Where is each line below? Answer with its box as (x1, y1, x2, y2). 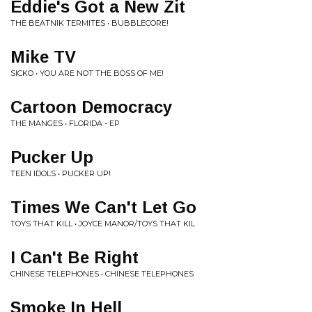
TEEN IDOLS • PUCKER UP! (10, 169, 111, 178)
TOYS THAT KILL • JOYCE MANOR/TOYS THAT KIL (10, 219, 195, 228)
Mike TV (10, 47, 76, 66)
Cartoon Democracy (10, 97, 172, 116)
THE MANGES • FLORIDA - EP (10, 118, 120, 128)
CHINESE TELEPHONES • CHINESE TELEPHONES (10, 269, 194, 279)
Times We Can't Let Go (10, 198, 196, 217)
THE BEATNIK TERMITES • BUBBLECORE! (10, 18, 169, 28)
